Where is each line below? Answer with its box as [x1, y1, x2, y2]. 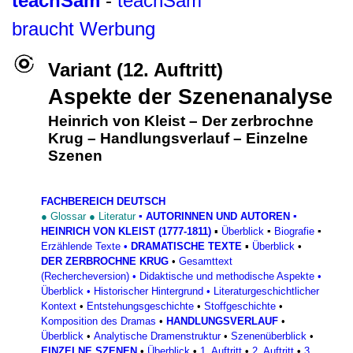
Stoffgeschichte [204, 300, 276, 312]
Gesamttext [179, 255, 232, 267]
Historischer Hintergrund [91, 285, 203, 297]
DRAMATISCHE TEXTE [131, 240, 242, 252]
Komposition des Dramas [41, 315, 156, 327]
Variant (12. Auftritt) [48, 59, 223, 80]
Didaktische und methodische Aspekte [139, 270, 314, 282]
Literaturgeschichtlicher [214, 285, 319, 297]
